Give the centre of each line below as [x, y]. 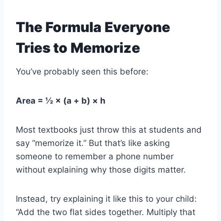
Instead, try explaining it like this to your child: [106, 199]
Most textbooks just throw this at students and [109, 130]
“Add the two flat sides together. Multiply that [106, 212]
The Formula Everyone [93, 27]
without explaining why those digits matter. [101, 170]
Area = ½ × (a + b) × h [61, 101]
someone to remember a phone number [95, 157]
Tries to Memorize [78, 48]
